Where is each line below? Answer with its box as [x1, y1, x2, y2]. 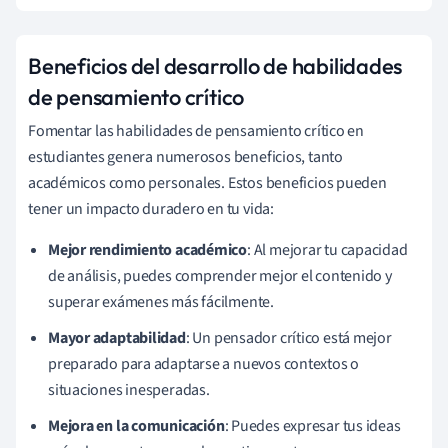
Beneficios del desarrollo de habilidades [28, 51, 403, 80]
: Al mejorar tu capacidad [247, 238, 408, 261]
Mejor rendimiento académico [48, 238, 248, 261]
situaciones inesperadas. [48, 378, 210, 401]
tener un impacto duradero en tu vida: [28, 197, 274, 220]
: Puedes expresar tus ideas [224, 414, 401, 437]
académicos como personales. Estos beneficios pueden [28, 171, 387, 194]
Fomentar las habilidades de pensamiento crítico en [28, 119, 364, 142]
